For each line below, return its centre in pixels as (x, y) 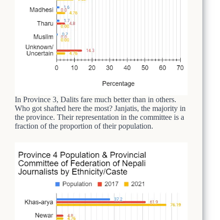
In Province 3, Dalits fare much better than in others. (96, 99)
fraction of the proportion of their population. (84, 126)
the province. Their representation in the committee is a (99, 117)
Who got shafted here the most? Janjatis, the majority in (100, 108)
